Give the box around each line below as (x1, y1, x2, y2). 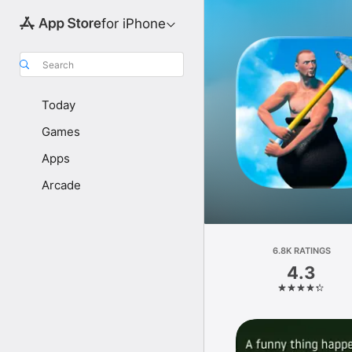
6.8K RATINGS (272, 245, 331, 256)
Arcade (42, 178, 81, 192)
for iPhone (101, 16, 166, 31)
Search (42, 58, 74, 71)
